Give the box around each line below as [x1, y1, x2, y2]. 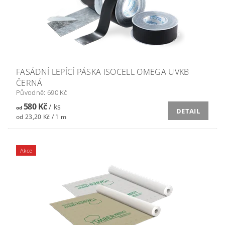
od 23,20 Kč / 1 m [16, 113, 67, 122]
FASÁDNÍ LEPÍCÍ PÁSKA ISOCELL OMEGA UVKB [16, 66, 189, 78]
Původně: [16, 88, 47, 97]
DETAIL [176, 106, 200, 116]
